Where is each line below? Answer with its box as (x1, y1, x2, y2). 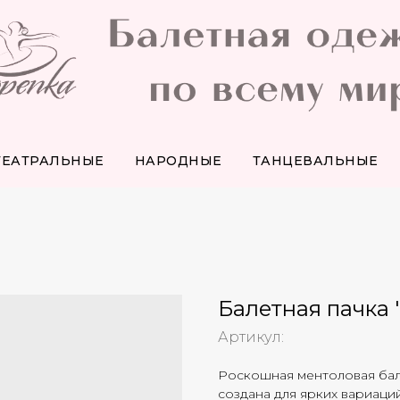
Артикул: (218, 329, 284, 346)
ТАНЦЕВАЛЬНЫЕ (252, 153, 379, 169)
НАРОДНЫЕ (134, 153, 222, 169)
